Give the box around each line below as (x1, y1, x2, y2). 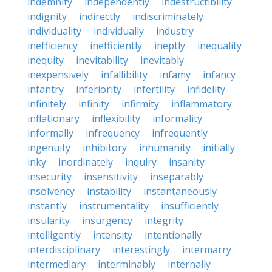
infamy (160, 68, 191, 81)
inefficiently (90, 39, 142, 52)
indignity (27, 10, 67, 23)
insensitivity (84, 170, 138, 183)
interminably (98, 257, 155, 271)
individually (93, 24, 144, 38)
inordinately (58, 155, 113, 169)
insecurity (27, 170, 72, 183)
